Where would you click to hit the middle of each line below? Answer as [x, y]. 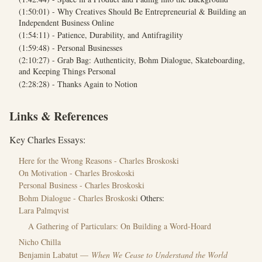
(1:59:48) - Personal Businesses [70, 47]
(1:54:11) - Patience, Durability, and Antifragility [101, 35]
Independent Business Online [66, 23]
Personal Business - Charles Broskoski [82, 185]
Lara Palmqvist [44, 211]
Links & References [59, 116]
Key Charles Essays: [47, 139]
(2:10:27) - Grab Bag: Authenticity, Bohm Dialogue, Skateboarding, [132, 60]
